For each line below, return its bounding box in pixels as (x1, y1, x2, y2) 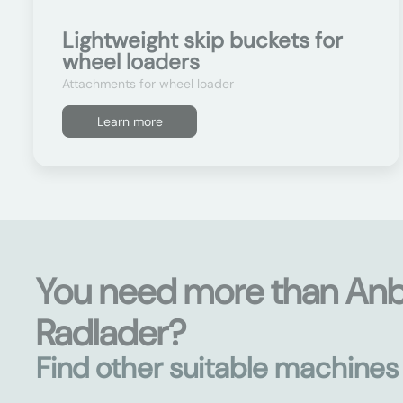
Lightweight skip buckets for (62, 26, 343, 54)
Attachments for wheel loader (62, 76, 234, 92)
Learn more (96, 113, 163, 130)
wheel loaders (62, 48, 200, 76)
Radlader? (36, 309, 186, 356)
